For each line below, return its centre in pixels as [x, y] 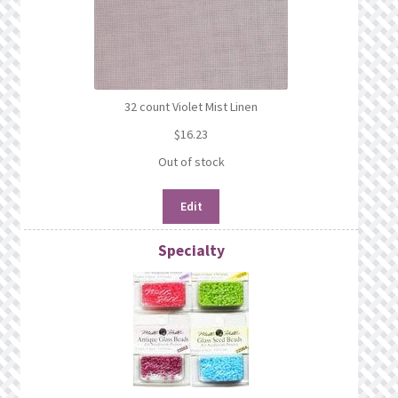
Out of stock [191, 162]
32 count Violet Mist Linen [191, 107]
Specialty [191, 251]
